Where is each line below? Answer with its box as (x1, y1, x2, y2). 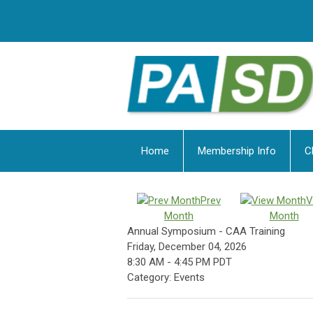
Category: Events (127, 271, 205, 284)
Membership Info (198, 145, 276, 158)
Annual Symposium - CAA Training (127, 225, 285, 238)
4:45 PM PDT (174, 256, 232, 269)
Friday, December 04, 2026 (127, 240, 247, 254)
